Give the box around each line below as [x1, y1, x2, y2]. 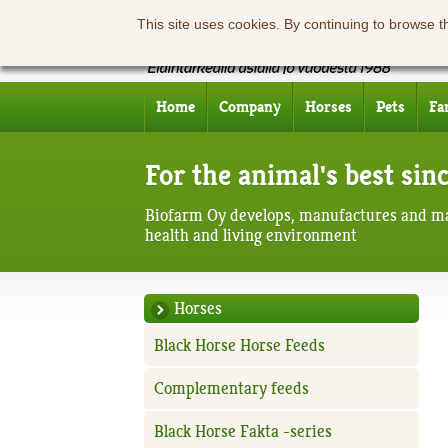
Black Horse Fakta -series [154, 421, 333, 442]
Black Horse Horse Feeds [154, 335, 326, 356]
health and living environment [144, 224, 357, 246]
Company [219, 97, 282, 117]
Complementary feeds [154, 378, 310, 399]
